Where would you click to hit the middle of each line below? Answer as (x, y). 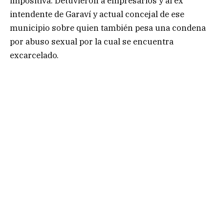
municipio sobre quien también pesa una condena (108, 28)
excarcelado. (34, 55)
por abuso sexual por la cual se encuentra (92, 42)
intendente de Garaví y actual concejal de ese (97, 14)
